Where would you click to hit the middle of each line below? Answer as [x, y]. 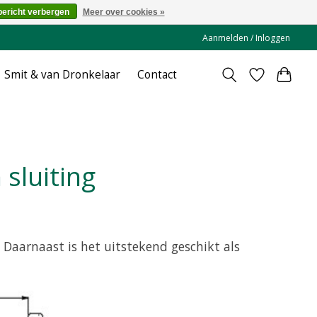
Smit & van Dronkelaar [63, 75]
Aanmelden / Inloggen [247, 38]
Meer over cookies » [123, 12]
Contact [157, 75]
